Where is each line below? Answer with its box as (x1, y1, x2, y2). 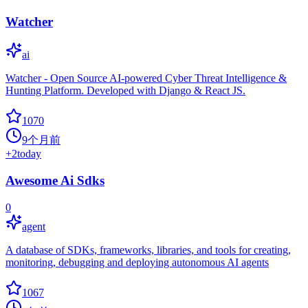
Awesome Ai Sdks (5, 173, 104, 188)
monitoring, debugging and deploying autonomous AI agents (5, 256, 269, 268)
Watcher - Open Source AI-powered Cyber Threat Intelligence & (5, 72, 287, 85)
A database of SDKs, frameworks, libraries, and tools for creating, (5, 243, 291, 256)
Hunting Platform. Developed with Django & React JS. (5, 85, 245, 97)
